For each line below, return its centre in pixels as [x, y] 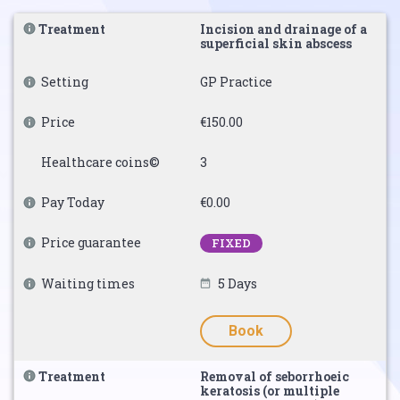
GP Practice [236, 82]
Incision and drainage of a [283, 29]
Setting [65, 82]
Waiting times [88, 283]
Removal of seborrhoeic [275, 376]
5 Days [237, 283]
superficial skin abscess [276, 43]
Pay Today [73, 202]
